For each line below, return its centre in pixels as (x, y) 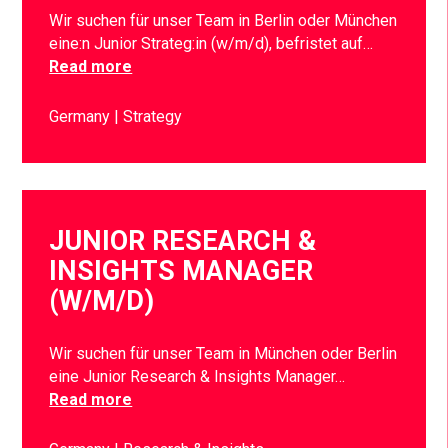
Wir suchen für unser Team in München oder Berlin (223, 354)
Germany (82, 116)
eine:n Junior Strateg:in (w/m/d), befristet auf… (211, 44)
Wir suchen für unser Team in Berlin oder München (223, 21)
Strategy (153, 116)
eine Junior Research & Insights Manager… (197, 377)
